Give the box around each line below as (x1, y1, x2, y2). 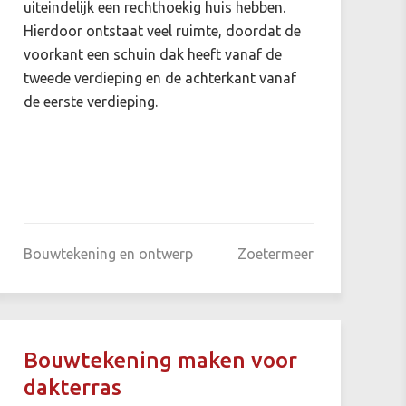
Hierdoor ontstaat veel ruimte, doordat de (23, 22, 301, 39)
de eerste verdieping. (23, 92, 158, 110)
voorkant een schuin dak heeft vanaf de (23, 45, 282, 63)
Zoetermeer (237, 245, 314, 262)
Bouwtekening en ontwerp (23, 245, 193, 262)
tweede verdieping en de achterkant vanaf (23, 69, 296, 86)
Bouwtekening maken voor (23, 347, 297, 372)
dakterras (23, 374, 121, 400)
